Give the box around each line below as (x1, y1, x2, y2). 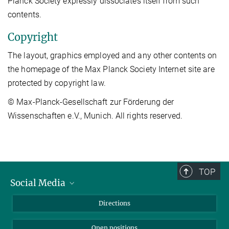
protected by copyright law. (8, 78, 106, 88)
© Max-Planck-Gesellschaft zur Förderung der (8, 97, 174, 107)
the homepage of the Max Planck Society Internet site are (8, 64, 215, 74)
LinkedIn (20, 212, 51, 222)
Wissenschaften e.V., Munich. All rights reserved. (8, 110, 182, 121)
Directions (99, 199, 130, 207)
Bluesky (20, 195, 49, 205)
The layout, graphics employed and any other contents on (8, 50, 217, 60)
